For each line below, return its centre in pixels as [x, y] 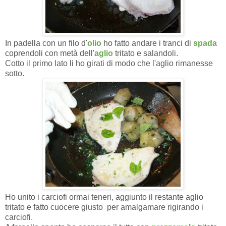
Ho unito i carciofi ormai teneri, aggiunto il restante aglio [104, 197]
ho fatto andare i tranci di [148, 43]
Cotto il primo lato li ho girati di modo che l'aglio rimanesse [109, 64]
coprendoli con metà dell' [50, 53]
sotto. [15, 74]
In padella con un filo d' [46, 43]
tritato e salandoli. [147, 53]
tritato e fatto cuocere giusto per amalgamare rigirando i [104, 207]
